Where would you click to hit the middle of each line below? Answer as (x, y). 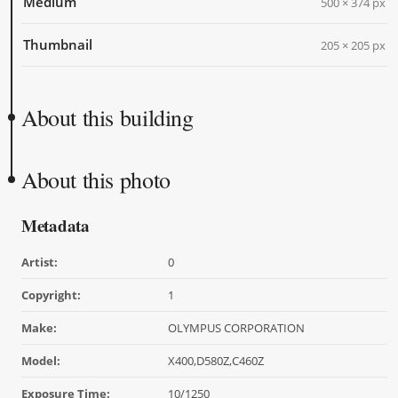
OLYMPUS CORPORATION (236, 328)
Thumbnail (58, 45)
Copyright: (51, 295)
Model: (41, 361)
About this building (107, 118)
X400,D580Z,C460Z (215, 361)
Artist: (40, 263)
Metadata (56, 226)
